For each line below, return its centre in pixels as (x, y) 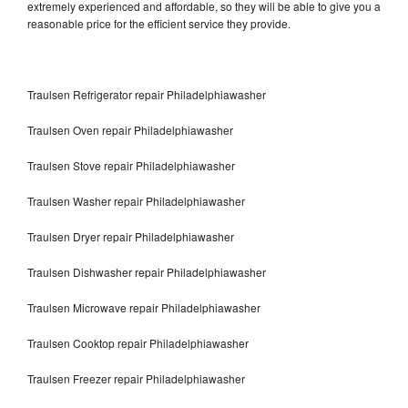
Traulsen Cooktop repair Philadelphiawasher (138, 342)
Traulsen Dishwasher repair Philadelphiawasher (148, 271)
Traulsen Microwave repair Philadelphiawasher (144, 307)
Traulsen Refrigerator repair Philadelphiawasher (147, 94)
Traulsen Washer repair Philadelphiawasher (136, 200)
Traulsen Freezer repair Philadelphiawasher (138, 378)
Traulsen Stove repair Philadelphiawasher (131, 165)
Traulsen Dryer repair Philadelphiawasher (131, 236)
